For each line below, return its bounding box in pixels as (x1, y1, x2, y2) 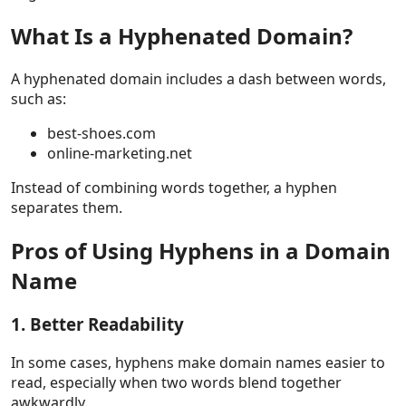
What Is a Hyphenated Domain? (11, 20, 353, 51)
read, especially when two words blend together (11, 372, 342, 393)
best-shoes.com (47, 122, 156, 143)
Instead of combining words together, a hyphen (11, 177, 337, 198)
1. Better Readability (11, 313, 184, 336)
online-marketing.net (47, 142, 192, 163)
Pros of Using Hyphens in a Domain (11, 235, 391, 266)
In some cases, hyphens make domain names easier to (11, 353, 385, 373)
